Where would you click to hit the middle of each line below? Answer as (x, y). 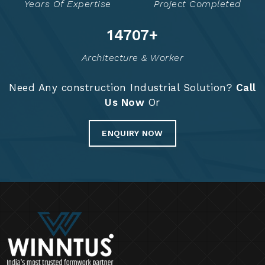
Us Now (125, 102)
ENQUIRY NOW (132, 133)
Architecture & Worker (132, 57)
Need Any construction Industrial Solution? (122, 87)
